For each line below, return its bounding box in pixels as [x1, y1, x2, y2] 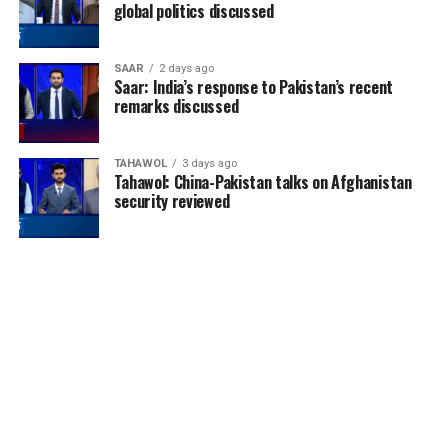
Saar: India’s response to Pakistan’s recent [113, 75, 393, 100]
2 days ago [158, 62, 214, 76]
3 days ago [181, 157, 237, 171]
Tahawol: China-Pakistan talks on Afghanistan [113, 170, 412, 195]
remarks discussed [113, 94, 239, 119]
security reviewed [113, 189, 230, 214]
